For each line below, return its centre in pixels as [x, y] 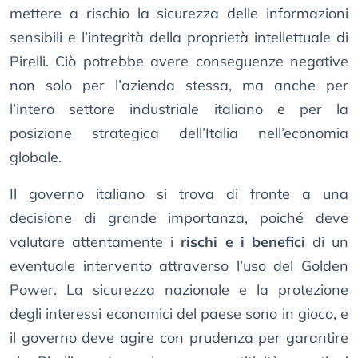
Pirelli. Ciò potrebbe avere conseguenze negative [179, 62]
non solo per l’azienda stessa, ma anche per [179, 86]
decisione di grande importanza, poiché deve [179, 218]
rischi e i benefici [243, 242]
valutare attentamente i [95, 242]
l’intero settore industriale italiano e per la [179, 109]
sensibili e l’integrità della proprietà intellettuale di [179, 38]
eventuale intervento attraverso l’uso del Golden [179, 266]
